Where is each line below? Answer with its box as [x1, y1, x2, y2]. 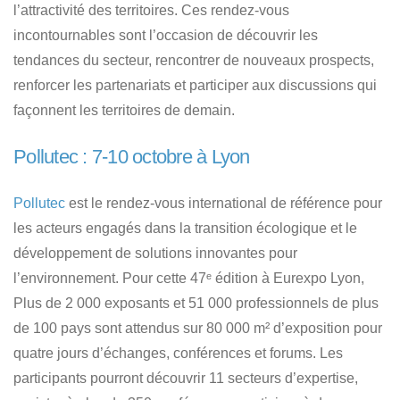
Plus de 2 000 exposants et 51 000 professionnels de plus [13, 296, 379, 312]
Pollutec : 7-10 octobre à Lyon [13, 146, 250, 169]
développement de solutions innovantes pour [13, 246, 297, 262]
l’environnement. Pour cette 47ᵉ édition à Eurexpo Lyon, [13, 271, 364, 287]
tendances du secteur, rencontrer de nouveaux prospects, [13, 53, 374, 69]
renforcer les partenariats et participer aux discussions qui [13, 78, 377, 94]
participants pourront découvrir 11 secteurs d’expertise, [13, 371, 358, 387]
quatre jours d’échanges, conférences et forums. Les [13, 346, 343, 362]
